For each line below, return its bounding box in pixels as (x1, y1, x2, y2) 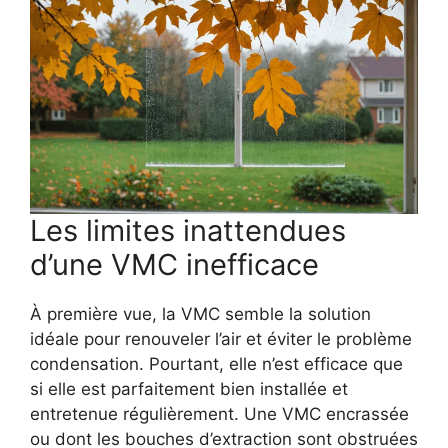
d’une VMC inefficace (30, 247, 319, 283)
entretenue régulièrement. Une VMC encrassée (30, 404, 409, 425)
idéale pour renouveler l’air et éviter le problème (30, 329, 412, 350)
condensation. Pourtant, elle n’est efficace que (30, 354, 403, 375)
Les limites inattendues (30, 213, 346, 249)
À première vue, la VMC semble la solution (30, 304, 371, 325)
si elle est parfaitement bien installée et (30, 379, 348, 400)
